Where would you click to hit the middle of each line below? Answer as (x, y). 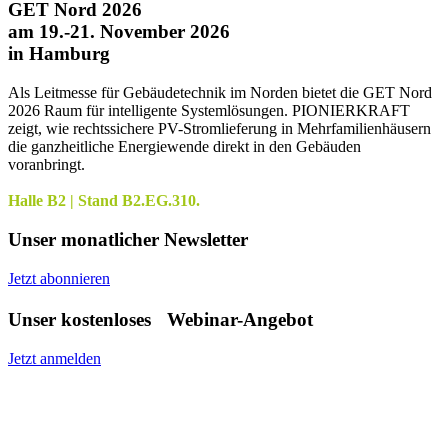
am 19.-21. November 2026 (119, 32)
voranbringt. (46, 165)
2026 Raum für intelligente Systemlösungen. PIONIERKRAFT (209, 111)
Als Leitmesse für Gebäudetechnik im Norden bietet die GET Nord (220, 93)
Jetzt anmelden (54, 358)
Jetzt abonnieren (59, 278)
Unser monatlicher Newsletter (128, 239)
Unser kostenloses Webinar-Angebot (160, 320)
